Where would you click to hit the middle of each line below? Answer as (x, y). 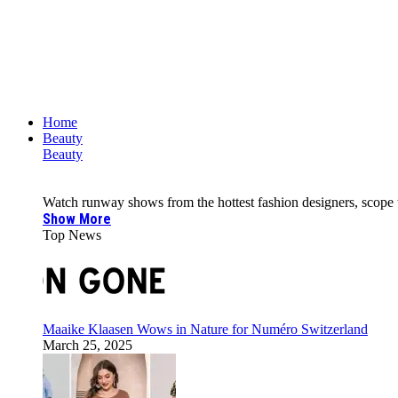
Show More (77, 219)
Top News (72, 235)
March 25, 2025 (88, 345)
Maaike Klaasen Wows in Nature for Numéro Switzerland (205, 329)
